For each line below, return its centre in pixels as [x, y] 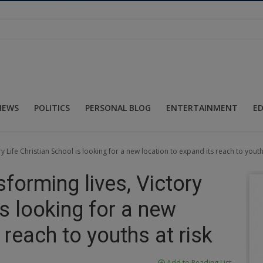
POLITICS [52, 107]
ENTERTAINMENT [202, 107]
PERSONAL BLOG [118, 107]
